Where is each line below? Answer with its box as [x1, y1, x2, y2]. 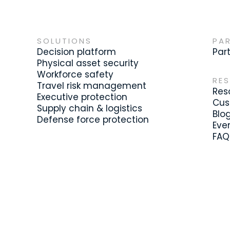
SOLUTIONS [37, 35, 92, 46]
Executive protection [37, 91, 127, 103]
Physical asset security [37, 57, 139, 69]
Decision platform [37, 46, 116, 58]
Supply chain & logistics [37, 102, 142, 114]
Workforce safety [37, 68, 113, 81]
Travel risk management [37, 80, 146, 92]
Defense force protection [37, 113, 149, 126]
